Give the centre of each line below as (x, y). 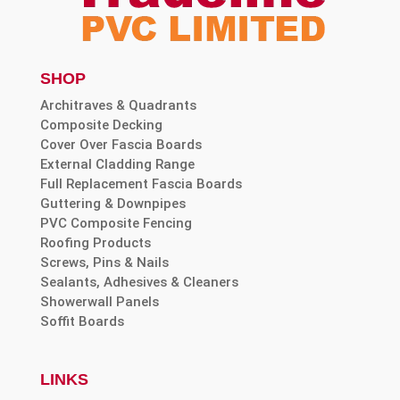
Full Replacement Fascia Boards (141, 184)
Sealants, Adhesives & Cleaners (139, 283)
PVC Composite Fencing (116, 224)
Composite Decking (101, 125)
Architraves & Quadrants (118, 106)
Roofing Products (95, 243)
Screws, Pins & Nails (104, 263)
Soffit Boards (82, 322)
